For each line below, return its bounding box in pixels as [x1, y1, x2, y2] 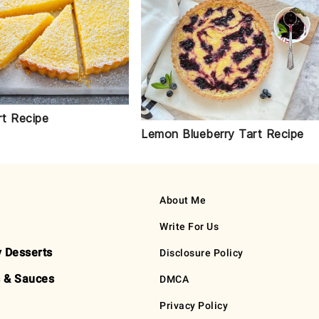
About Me [159, 194, 206, 206]
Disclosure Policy [159, 247, 244, 259]
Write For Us [159, 221, 219, 233]
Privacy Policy [159, 300, 228, 312]
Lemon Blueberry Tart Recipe [141, 127, 304, 142]
